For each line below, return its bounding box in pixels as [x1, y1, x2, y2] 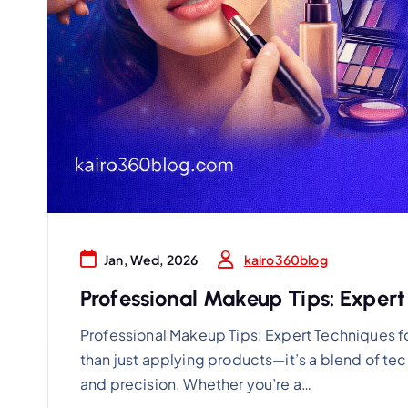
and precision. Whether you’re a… [80, 373, 312, 393]
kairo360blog [243, 250, 328, 268]
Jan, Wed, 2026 [104, 251, 199, 269]
